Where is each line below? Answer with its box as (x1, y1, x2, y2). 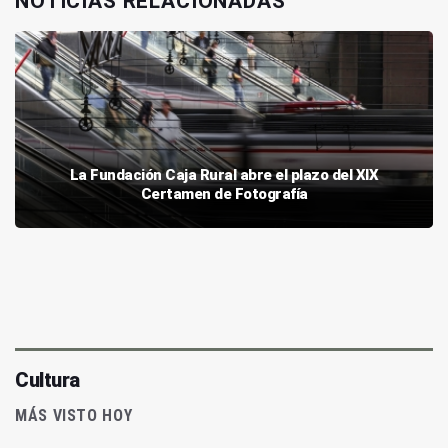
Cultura (15, 368, 80, 393)
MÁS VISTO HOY (15, 406, 133, 426)
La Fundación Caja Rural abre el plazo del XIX (69, 166, 379, 185)
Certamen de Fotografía (140, 185, 308, 204)
